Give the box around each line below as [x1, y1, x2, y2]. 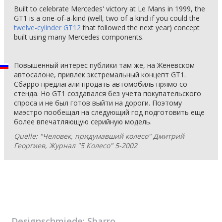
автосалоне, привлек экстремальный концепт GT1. [14, 70, 186, 79]
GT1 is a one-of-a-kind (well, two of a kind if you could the [14, 13, 200, 23]
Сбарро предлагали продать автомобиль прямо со [14, 79, 187, 89]
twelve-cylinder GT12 [14, 23, 81, 32]
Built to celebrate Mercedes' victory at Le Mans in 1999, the [14, 4, 205, 13]
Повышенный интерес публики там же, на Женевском [14, 60, 195, 70]
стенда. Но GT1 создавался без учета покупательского [14, 89, 201, 98]
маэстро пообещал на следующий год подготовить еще [14, 108, 205, 117]
